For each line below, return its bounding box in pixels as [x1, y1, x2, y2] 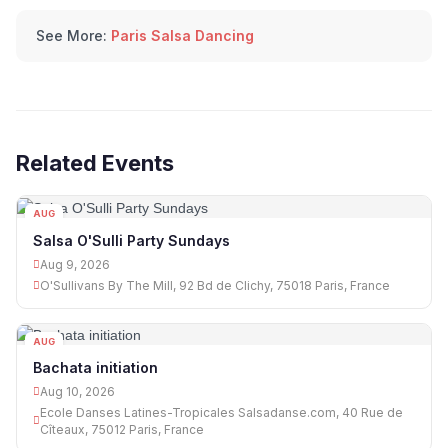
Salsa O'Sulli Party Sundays [33, 231, 230, 249]
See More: [36, 27, 107, 45]
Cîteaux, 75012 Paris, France [40, 421, 204, 437]
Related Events [16, 150, 174, 177]
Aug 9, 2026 [40, 256, 110, 272]
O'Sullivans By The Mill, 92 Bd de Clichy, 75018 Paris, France [40, 277, 390, 293]
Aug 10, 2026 [40, 383, 115, 399]
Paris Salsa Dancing [111, 27, 254, 45]
